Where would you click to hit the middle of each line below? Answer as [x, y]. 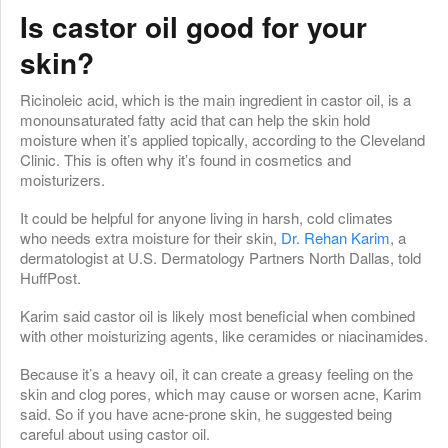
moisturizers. [62, 179]
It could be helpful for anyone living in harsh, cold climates [206, 217]
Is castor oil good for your [193, 26]
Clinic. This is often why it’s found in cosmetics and [185, 159]
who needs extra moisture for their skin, [150, 237]
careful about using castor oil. [115, 433]
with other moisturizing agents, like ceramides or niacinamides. [224, 335]
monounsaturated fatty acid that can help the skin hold [195, 119]
